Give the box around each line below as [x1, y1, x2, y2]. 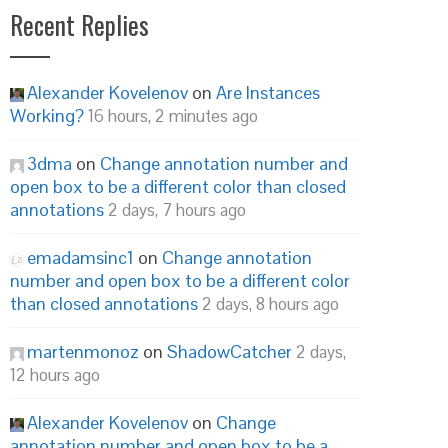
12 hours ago [10, 364, 100, 386]
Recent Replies [10, 6, 149, 43]
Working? [10, 104, 84, 127]
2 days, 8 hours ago [202, 293, 339, 315]
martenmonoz [27, 340, 139, 363]
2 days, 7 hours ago [108, 199, 246, 221]
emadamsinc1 [27, 246, 134, 269]
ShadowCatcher [167, 340, 292, 363]
